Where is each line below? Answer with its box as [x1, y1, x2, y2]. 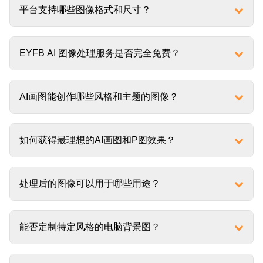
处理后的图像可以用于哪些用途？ [19, 178, 160, 188]
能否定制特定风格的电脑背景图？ [19, 222, 160, 232]
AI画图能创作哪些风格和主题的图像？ [19, 92, 178, 102]
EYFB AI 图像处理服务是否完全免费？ [19, 48, 180, 58]
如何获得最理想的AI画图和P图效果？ [19, 135, 176, 145]
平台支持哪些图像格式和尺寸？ [19, 5, 151, 15]
